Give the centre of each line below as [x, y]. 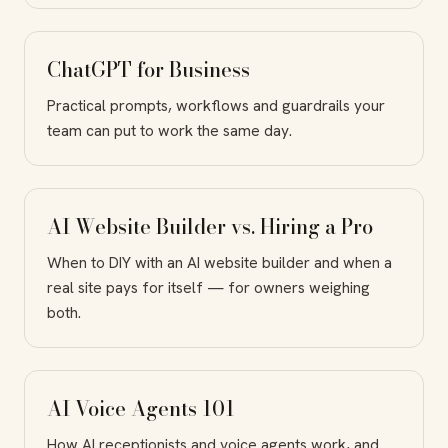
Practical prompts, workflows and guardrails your [216, 105]
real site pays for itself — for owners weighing [208, 287]
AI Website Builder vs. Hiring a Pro [210, 226]
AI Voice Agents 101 [141, 408]
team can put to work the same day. [169, 130]
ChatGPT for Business [148, 69]
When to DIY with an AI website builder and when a [219, 262]
